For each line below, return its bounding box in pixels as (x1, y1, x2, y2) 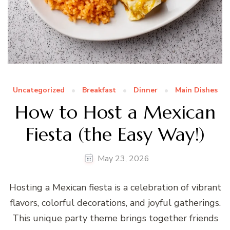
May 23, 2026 (98, 153, 149, 165)
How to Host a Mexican (14, 100, 216, 124)
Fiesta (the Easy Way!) (25, 122, 205, 146)
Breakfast (82, 85, 116, 95)
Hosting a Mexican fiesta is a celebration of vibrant (9, 181, 221, 194)
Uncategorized (12, 85, 65, 95)
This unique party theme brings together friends (12, 212, 218, 225)
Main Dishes (175, 85, 218, 95)
